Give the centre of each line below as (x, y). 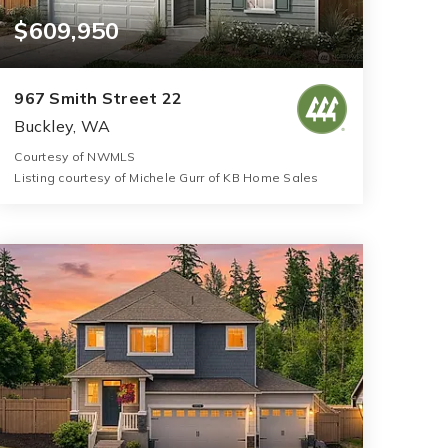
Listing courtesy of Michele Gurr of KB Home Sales (166, 177)
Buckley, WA (62, 125)
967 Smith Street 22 (98, 97)
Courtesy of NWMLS (75, 156)
